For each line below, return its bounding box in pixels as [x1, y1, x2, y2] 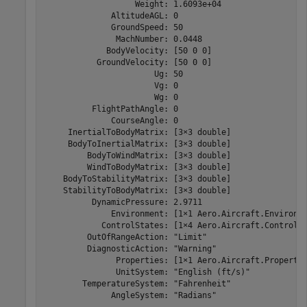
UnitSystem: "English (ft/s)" [43, 267, 250, 277]
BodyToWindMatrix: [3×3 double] [43, 151, 231, 160]
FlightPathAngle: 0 [43, 104, 178, 114]
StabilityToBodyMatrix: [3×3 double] [43, 186, 231, 195]
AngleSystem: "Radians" [43, 291, 217, 300]
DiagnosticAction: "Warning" [43, 244, 217, 254]
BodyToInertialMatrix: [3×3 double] [43, 139, 231, 149]
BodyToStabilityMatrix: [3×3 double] [43, 174, 231, 184]
